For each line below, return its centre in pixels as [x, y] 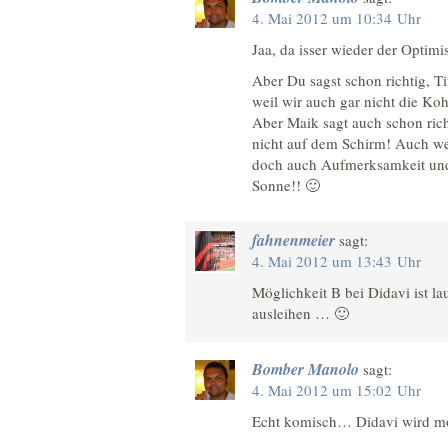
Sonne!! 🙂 [286, 184]
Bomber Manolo [305, 368]
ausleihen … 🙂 [300, 313]
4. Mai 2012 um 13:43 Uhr [336, 261]
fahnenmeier [293, 240]
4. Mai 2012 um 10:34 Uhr [336, 17]
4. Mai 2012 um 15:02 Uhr [336, 389]
